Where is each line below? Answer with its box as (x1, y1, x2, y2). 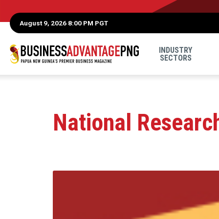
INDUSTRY (159, 45, 193, 55)
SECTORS (159, 53, 192, 63)
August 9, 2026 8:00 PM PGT (20, 19, 108, 27)
